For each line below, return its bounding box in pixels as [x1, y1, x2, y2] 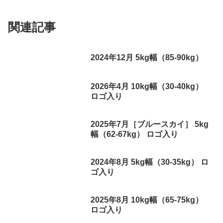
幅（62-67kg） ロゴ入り [91, 129, 179, 138]
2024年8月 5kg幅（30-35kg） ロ [91, 158, 209, 167]
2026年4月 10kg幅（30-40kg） [91, 82, 204, 91]
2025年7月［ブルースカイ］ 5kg [91, 119, 209, 128]
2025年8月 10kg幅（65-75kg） [91, 196, 204, 205]
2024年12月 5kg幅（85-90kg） [91, 53, 204, 62]
